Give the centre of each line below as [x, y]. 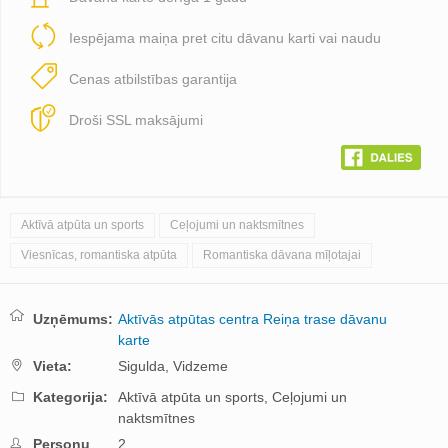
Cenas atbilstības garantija [153, 78]
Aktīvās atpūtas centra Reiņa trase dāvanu [252, 319]
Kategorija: [70, 397]
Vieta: [52, 366]
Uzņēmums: [73, 319]
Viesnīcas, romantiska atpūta [99, 255]
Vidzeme [200, 366]
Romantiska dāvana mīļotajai [282, 255]
